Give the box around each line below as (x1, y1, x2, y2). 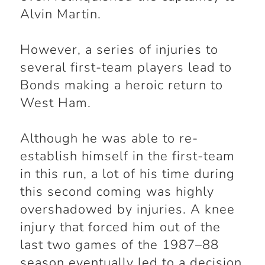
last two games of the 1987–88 (20, 236, 219, 254)
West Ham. (20, 94, 91, 112)
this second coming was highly (20, 183, 214, 201)
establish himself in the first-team (20, 147, 235, 166)
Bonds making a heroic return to (20, 76, 223, 95)
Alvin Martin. (20, 5, 101, 24)
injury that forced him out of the (20, 218, 221, 237)
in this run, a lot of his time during (20, 165, 235, 183)
